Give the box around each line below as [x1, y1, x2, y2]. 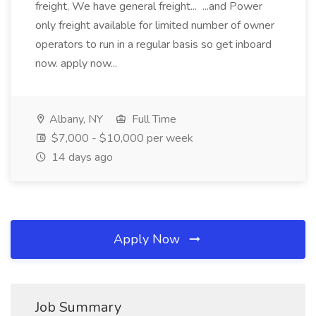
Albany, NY [47, 111, 103, 127]
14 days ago [49, 150, 113, 165]
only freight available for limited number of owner [35, 18, 274, 33]
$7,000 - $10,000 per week [49, 130, 193, 146]
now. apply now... [35, 56, 120, 71]
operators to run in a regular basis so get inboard [35, 37, 272, 52]
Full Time [129, 111, 176, 127]
